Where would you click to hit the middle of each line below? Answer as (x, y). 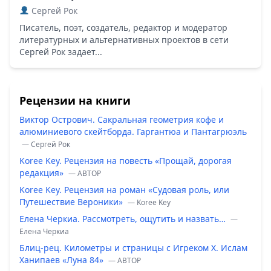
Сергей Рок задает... (61, 51)
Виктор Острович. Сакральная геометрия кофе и (122, 119)
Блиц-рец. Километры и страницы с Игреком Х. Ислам (133, 247)
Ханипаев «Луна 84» (63, 260)
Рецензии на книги (75, 100)
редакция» (43, 172)
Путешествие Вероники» (72, 201)
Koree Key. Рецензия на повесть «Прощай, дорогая (126, 160)
